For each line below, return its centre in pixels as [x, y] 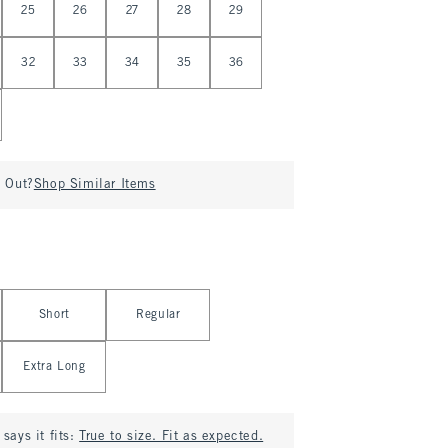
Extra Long [54, 367]
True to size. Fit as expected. [171, 437]
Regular [158, 315]
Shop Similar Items [94, 185]
